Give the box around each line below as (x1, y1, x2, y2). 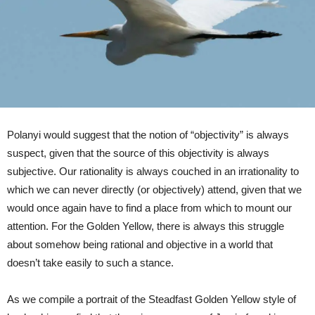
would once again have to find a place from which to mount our (7, 201, 292, 214)
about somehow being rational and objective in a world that (7, 238, 273, 250)
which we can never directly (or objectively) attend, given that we (7, 183, 302, 195)
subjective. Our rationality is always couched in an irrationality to (7, 165, 299, 177)
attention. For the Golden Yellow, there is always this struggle (7, 219, 284, 232)
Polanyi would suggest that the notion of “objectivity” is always (7, 128, 289, 141)
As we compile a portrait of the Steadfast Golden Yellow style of (7, 292, 296, 305)
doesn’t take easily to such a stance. (7, 256, 174, 269)
